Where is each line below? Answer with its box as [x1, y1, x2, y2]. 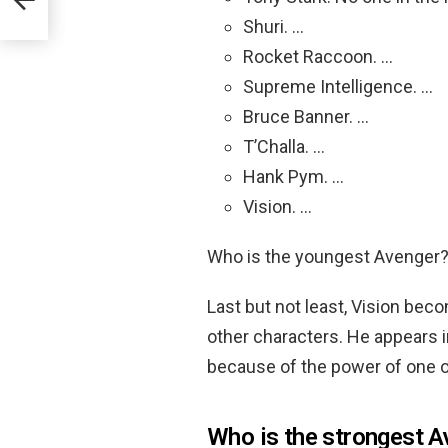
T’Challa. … [243, 136, 325, 158]
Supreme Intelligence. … [243, 76, 433, 98]
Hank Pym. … [243, 166, 344, 188]
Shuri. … [243, 16, 304, 38]
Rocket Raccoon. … [243, 46, 393, 68]
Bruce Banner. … [243, 106, 369, 128]
